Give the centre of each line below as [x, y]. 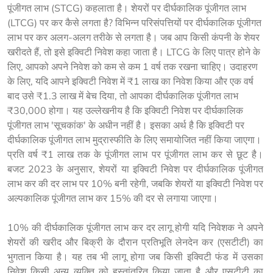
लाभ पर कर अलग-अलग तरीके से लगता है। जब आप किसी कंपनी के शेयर [133, 37]
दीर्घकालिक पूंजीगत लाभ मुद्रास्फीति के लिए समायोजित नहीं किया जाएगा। [134, 140]
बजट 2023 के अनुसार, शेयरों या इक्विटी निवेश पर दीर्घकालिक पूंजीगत [136, 169]
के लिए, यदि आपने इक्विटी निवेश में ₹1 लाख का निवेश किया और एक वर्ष [130, 81]
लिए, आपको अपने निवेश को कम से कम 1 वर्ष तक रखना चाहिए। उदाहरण [133, 66]
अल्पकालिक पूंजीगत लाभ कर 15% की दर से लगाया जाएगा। [113, 198]
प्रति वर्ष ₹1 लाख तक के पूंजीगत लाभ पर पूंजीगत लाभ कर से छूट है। [136, 154]
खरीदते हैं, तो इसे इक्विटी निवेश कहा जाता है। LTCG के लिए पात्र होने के [134, 52]
